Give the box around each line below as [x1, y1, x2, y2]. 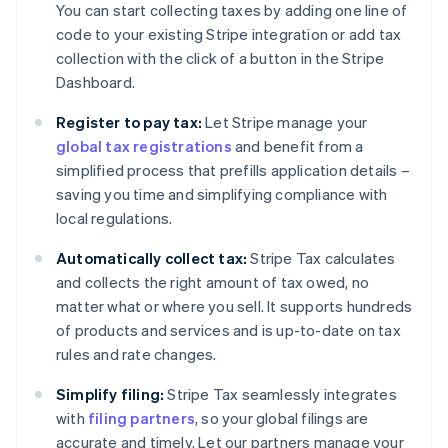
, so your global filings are [195, 408, 369, 429]
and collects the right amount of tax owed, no [56, 272, 369, 293]
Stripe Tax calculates [247, 248, 396, 269]
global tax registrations [56, 136, 232, 157]
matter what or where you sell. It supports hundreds [56, 296, 413, 317]
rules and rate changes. [56, 344, 217, 365]
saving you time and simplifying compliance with [56, 184, 388, 205]
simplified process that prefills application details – [56, 160, 410, 181]
